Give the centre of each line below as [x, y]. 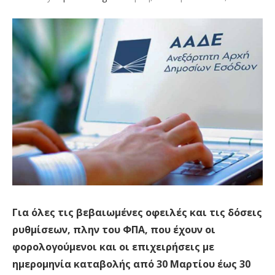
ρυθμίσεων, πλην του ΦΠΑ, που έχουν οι [114, 230]
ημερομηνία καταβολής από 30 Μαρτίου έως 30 [131, 264]
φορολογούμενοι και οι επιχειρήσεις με [113, 247]
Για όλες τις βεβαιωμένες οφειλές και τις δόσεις [137, 213]
